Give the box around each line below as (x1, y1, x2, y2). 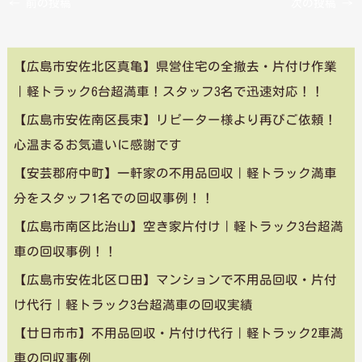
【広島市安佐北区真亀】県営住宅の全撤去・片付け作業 (14, 60, 338, 74)
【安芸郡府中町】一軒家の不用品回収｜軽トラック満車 (14, 166, 338, 179)
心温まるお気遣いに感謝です (14, 137, 183, 151)
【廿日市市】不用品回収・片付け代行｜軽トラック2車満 (14, 326, 344, 339)
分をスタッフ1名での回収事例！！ (14, 191, 215, 204)
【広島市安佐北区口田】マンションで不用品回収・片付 (14, 272, 338, 286)
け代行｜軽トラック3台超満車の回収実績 (14, 297, 254, 311)
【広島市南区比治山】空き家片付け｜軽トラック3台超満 (14, 219, 344, 233)
